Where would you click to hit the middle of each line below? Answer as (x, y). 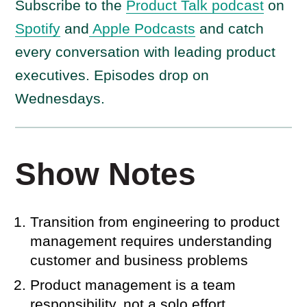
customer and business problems (139, 260)
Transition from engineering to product (155, 222)
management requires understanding (151, 241)
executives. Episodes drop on (112, 75)
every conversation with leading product (146, 52)
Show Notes (106, 174)
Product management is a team (133, 285)
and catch (230, 28)
